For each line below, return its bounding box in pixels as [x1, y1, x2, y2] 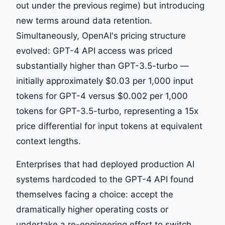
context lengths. [16, 136, 81, 146]
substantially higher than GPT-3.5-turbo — [16, 61, 189, 71]
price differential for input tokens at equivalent [16, 121, 202, 131]
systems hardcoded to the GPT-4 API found [16, 174, 194, 184]
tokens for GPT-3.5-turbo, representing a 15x [16, 106, 198, 116]
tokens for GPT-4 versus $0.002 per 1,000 [16, 91, 188, 101]
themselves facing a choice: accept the [16, 189, 173, 199]
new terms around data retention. [16, 16, 152, 26]
